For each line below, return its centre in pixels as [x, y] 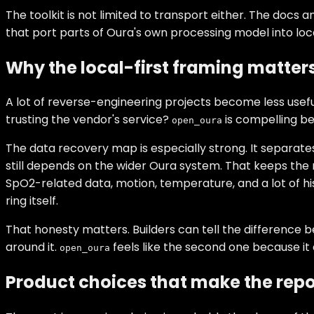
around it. [33, 247]
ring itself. [32, 201]
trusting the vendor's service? [89, 120]
